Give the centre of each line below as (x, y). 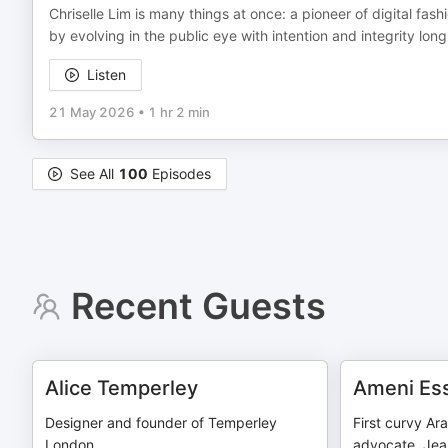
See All (94, 173)
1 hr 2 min (179, 112)
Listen (106, 74)
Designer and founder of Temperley (161, 422)
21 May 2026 (92, 112)
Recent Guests (198, 306)
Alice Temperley (121, 388)
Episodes (179, 173)
